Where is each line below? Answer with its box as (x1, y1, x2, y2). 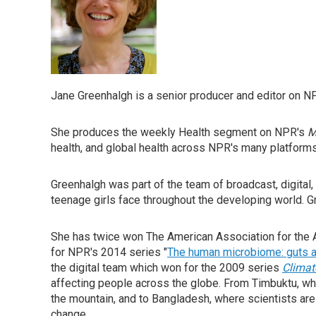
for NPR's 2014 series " (51, 245, 167, 259)
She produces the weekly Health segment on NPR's (51, 126, 308, 139)
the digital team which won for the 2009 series (51, 261, 282, 274)
